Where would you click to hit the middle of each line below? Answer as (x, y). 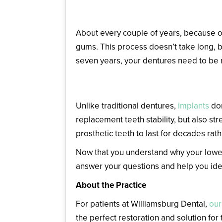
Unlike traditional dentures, (127, 106)
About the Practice (111, 185)
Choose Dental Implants (138, 85)
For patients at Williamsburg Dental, (142, 204)
